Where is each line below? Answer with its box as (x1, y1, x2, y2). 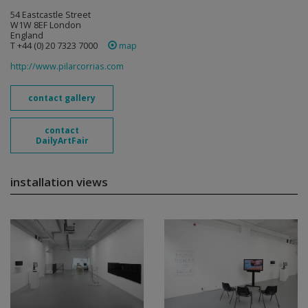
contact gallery (28, 92, 96, 104)
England (10, 30, 43, 41)
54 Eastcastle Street (10, 9, 91, 21)
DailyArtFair (35, 135, 89, 146)
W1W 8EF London (10, 19, 81, 31)
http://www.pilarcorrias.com (10, 60, 124, 72)
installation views (10, 174, 108, 190)
